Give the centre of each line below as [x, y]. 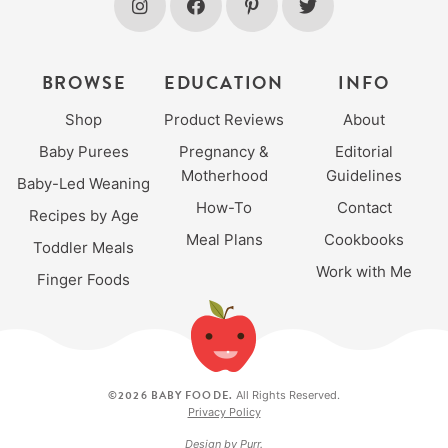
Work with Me [364, 271]
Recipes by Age [83, 215]
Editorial [364, 151]
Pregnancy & [224, 151]
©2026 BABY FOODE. [170, 395]
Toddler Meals [84, 247]
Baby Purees [83, 151]
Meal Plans [224, 239]
